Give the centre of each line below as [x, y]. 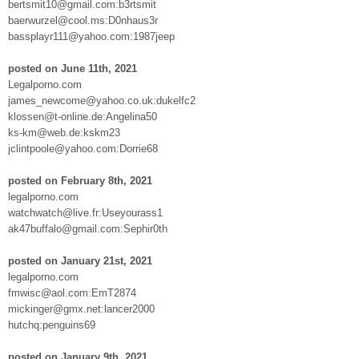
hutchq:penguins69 [52, 325]
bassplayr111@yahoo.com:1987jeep [91, 36]
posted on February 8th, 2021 [80, 180]
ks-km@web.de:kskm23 [64, 132]
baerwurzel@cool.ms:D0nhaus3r [83, 20]
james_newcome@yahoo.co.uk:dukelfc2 [102, 100]
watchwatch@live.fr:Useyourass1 [85, 212]
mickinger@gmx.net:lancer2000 [81, 309]
